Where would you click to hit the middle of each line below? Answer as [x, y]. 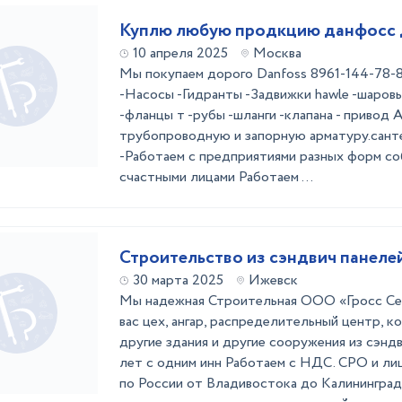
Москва [277, 53]
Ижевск [273, 280]
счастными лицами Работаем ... [216, 177]
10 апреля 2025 [180, 53]
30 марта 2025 [178, 280]
